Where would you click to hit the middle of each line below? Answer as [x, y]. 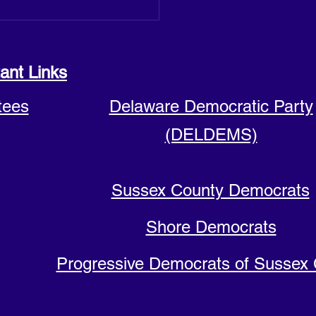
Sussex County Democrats [210, 190]
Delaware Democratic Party [211, 107]
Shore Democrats [211, 227]
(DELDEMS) [211, 135]
